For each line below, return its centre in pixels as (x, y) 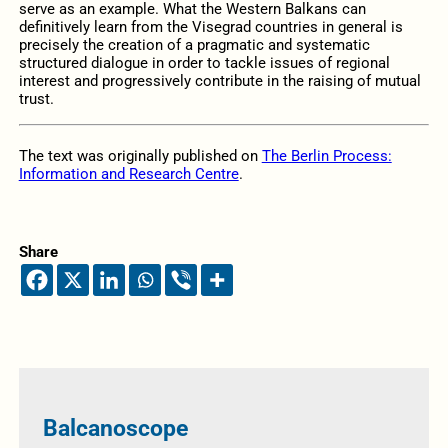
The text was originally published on (140, 155)
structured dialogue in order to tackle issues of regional (204, 63)
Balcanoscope (115, 429)
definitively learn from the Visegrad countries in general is (210, 27)
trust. (36, 99)
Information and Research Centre (128, 173)
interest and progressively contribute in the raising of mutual (219, 81)
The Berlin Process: (326, 155)
